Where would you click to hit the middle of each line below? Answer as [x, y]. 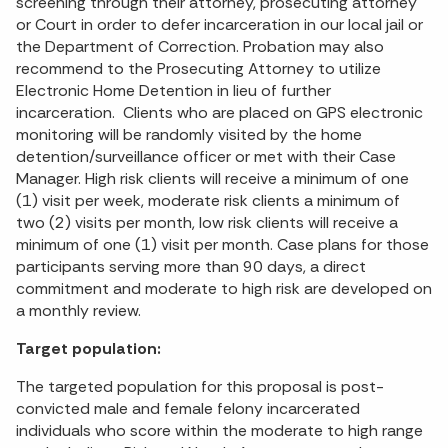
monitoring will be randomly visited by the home [189, 135]
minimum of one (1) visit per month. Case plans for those [222, 245]
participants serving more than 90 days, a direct [191, 267]
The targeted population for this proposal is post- [200, 387]
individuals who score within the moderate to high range [219, 431]
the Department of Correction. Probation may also [200, 47]
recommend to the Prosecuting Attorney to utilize [198, 69]
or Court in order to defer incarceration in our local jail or [219, 25]
